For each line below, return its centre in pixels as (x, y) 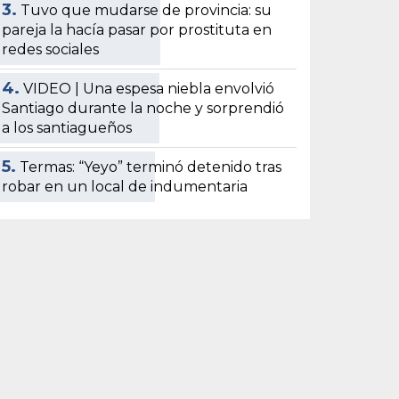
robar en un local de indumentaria (125, 186)
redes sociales (51, 49)
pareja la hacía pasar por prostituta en (137, 29)
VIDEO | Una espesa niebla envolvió (149, 88)
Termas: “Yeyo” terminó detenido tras (151, 167)
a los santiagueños (67, 127)
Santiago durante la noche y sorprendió (143, 108)
